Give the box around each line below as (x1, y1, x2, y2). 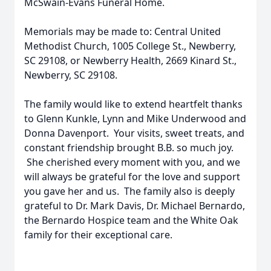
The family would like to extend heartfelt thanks (24, 97, 243, 111)
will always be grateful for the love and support (24, 170, 240, 183)
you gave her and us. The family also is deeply (24, 184, 235, 198)
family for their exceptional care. (24, 228, 172, 241)
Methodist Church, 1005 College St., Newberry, (24, 39, 236, 53)
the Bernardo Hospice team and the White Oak (24, 214, 238, 227)
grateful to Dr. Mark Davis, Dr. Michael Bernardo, (24, 199, 245, 212)
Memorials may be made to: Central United (24, 25, 221, 38)
